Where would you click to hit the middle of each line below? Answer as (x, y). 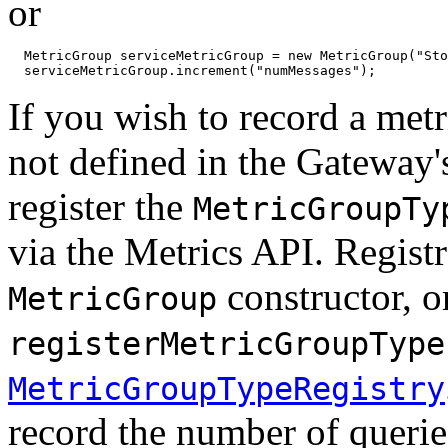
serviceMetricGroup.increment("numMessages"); (192, 70)
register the (100, 206)
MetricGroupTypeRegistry (226, 388)
